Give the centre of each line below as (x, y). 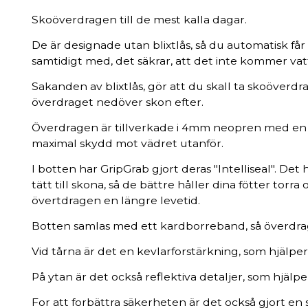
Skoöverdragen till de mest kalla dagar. (139, 19)
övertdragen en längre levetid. (116, 200)
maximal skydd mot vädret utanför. (128, 143)
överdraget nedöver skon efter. (118, 102)
